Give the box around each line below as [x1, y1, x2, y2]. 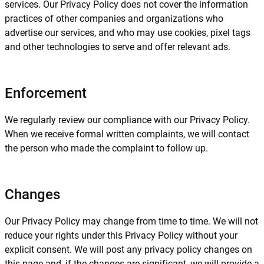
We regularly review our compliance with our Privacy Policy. [5, 114, 250, 126]
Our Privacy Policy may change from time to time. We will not [5, 216, 258, 227]
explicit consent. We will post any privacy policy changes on [5, 244, 252, 255]
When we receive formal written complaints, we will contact [5, 128, 249, 140]
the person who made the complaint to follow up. [5, 143, 208, 154]
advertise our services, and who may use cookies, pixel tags [5, 27, 250, 38]
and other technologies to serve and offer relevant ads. [5, 41, 230, 52]
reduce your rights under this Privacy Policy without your [5, 230, 237, 241]
